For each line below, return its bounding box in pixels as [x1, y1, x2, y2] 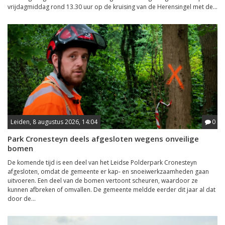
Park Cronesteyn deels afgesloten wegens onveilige [8, 134, 199, 144]
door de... [8, 194, 36, 203]
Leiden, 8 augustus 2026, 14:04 [11, 118, 97, 126]
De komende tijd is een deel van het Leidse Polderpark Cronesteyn [8, 158, 197, 167]
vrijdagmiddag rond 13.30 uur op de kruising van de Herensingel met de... [8, 3, 217, 11]
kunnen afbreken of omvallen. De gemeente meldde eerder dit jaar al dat [8, 185, 215, 194]
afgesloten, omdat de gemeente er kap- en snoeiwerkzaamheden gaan [8, 167, 209, 176]
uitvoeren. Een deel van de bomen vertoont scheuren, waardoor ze [8, 176, 198, 185]
